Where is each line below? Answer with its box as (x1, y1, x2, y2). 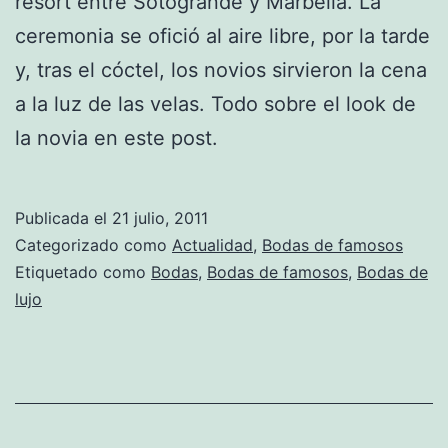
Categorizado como (15, 234, 172, 255)
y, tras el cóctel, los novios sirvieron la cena (15, 57, 427, 82)
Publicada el (15, 207, 112, 228)
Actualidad (172, 234, 253, 255)
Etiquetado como (15, 261, 151, 282)
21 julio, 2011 (112, 207, 208, 228)
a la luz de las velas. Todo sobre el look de (15, 91, 416, 116)
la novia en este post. (15, 125, 218, 150)
